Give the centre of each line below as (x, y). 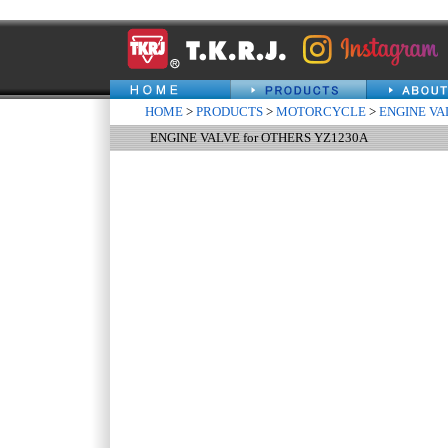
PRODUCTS (229, 111)
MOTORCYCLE (321, 111)
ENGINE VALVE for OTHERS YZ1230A (259, 137)
